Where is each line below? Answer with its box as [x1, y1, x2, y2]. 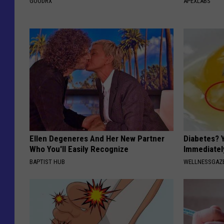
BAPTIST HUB [29, 157, 65, 165]
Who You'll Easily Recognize [29, 143, 128, 154]
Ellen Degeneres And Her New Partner [29, 133, 164, 143]
